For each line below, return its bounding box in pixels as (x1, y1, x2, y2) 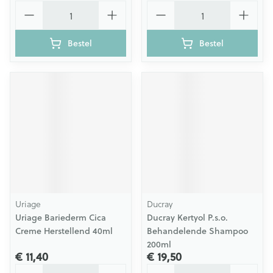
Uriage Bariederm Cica (15, 211, 106, 224)
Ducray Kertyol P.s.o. (147, 211, 228, 224)
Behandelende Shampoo (147, 225, 248, 237)
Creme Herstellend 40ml (15, 225, 113, 237)
